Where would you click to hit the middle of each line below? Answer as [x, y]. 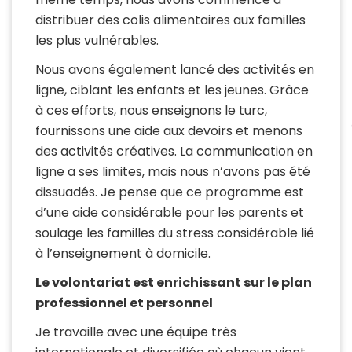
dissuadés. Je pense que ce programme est [170, 192]
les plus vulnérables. [97, 41]
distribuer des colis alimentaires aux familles [170, 20]
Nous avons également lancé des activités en [175, 70]
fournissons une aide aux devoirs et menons [169, 131]
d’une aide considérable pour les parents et [170, 213]
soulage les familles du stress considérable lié [175, 233]
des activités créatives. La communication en [174, 152]
